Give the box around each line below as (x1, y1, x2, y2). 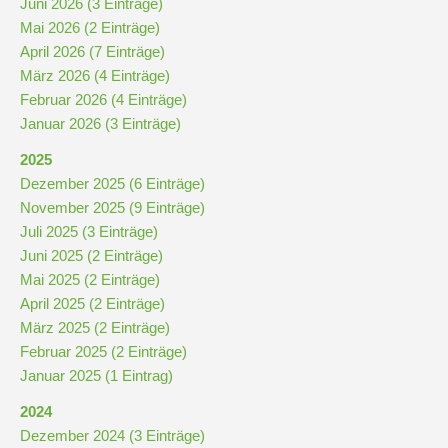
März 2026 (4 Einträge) (20, 67, 170, 84)
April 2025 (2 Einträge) (20, 295, 165, 312)
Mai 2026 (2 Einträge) (20, 19, 160, 36)
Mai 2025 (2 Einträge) (20, 271, 160, 288)
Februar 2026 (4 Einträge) (20, 91, 187, 108)
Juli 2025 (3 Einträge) (20, 223, 158, 240)
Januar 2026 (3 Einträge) (20, 115, 181, 132)
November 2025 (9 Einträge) (20, 199, 205, 216)
